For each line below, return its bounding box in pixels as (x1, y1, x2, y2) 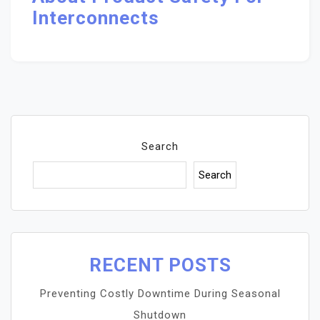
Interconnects (32, 7, 159, 29)
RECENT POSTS (89, 254, 231, 276)
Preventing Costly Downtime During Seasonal (39, 287, 281, 300)
